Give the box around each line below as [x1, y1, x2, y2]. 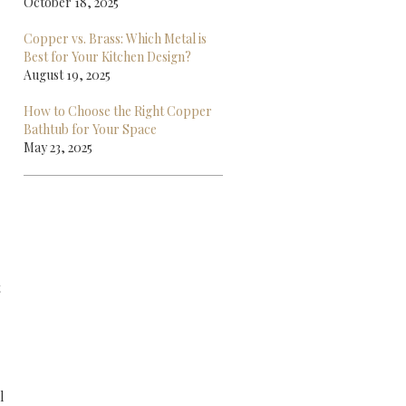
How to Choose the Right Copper [24, 102, 212, 120]
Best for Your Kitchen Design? [24, 48, 191, 65]
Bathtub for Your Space [24, 121, 157, 138]
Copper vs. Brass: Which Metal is [24, 30, 207, 47]
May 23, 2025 [24, 139, 92, 156]
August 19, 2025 [24, 66, 111, 83]
